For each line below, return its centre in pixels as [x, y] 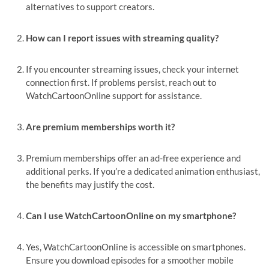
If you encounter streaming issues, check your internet [133, 69]
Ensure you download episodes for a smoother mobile [130, 260]
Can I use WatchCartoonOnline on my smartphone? [131, 216]
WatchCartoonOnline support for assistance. [114, 95]
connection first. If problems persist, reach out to [121, 82]
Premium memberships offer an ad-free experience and [134, 158]
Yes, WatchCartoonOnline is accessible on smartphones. [136, 247]
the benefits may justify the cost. [90, 184]
